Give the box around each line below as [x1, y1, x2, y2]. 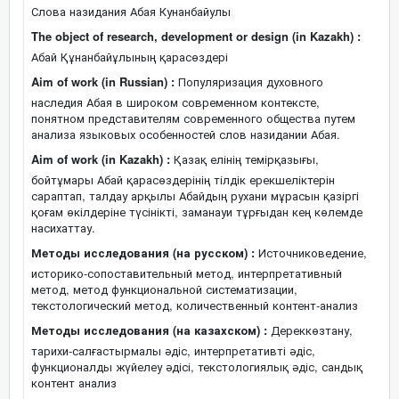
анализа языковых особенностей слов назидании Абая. [31, 126, 340, 142]
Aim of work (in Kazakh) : [31, 151, 170, 167]
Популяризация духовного [175, 73, 323, 90]
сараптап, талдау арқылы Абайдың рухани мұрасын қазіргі [31, 187, 359, 204]
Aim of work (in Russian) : [31, 73, 175, 90]
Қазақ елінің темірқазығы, [170, 151, 319, 167]
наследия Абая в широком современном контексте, [31, 94, 320, 110]
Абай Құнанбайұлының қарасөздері [31, 48, 228, 65]
